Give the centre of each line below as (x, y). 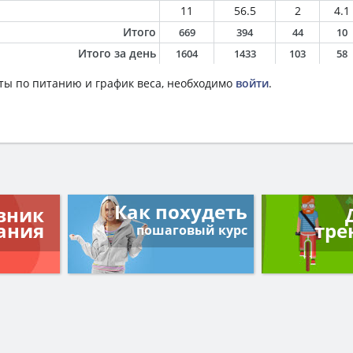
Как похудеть (181, 212)
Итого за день (117, 53)
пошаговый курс (192, 230)
